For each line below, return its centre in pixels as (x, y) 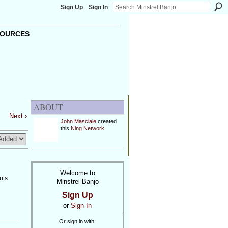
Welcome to (77, 173)
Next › (18, 116)
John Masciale (78, 121)
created (106, 121)
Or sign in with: (77, 222)
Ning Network (87, 128)
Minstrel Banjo (77, 181)
